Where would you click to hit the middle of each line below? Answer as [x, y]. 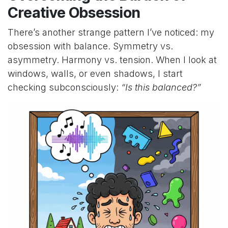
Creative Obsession [74, 13]
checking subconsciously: [64, 88]
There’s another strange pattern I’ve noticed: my [111, 33]
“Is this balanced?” [161, 88]
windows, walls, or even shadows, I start [95, 74]
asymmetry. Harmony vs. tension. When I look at [112, 60]
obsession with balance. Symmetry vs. [90, 46]
